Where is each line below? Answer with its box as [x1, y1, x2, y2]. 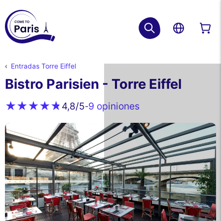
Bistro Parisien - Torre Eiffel [5, 76, 182, 93]
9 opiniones [88, 100, 140, 112]
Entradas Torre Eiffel [10, 62, 76, 71]
